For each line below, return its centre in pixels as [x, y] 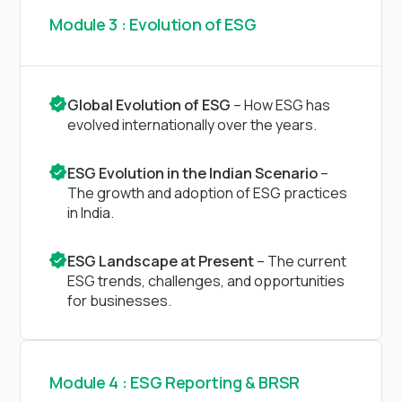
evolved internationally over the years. [192, 124]
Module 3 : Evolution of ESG [153, 24]
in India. [91, 212]
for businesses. [120, 300]
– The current [301, 261]
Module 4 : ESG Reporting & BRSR [175, 382]
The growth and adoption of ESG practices [208, 192]
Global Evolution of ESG [149, 105]
